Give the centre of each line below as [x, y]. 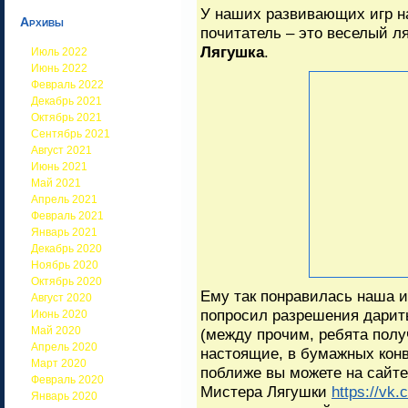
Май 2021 [56, 183]
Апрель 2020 [64, 347]
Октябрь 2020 [66, 281]
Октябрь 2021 [66, 117]
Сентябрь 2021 [71, 134]
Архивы [42, 22]
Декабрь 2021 [66, 101]
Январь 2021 [64, 232]
